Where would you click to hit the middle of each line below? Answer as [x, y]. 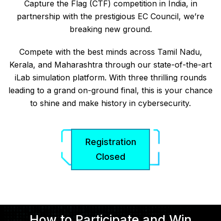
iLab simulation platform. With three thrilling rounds [110, 77]
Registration [110, 142]
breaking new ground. [110, 29]
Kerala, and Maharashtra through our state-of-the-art [110, 64]
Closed [110, 156]
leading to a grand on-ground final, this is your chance [110, 90]
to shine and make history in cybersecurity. [110, 103]
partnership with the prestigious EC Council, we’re [110, 16]
